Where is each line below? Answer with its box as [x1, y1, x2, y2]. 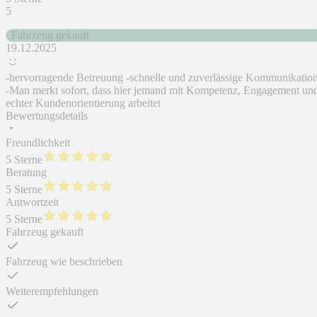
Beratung [6, 166, 47, 179]
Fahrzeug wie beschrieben [6, 255, 122, 268]
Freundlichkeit [6, 137, 70, 149]
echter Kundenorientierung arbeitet [6, 97, 161, 110]
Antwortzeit [6, 196, 59, 209]
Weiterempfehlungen [6, 285, 98, 298]
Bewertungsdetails [6, 110, 88, 122]
